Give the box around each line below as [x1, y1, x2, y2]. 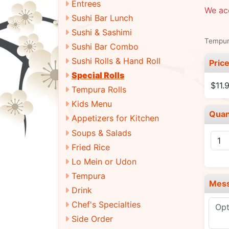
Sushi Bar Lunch [72, 13, 133, 24]
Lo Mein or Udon [72, 156, 136, 167]
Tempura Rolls [72, 84, 126, 95]
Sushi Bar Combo [72, 41, 139, 52]
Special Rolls [72, 70, 124, 81]
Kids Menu [72, 99, 112, 109]
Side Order [72, 213, 113, 224]
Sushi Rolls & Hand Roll [72, 56, 161, 66]
